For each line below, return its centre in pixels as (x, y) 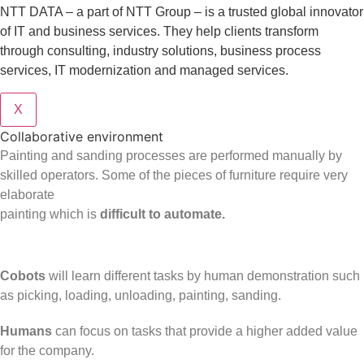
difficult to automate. (162, 214)
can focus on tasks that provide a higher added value (205, 331)
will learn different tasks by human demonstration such (203, 276)
